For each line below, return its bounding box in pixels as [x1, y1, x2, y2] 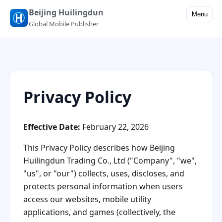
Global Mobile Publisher [28, 19, 99, 28]
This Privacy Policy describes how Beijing [23, 142, 175, 154]
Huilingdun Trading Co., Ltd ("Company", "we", [23, 155, 197, 166]
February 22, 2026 [80, 121, 149, 133]
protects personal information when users [23, 181, 183, 192]
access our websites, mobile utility [23, 194, 151, 205]
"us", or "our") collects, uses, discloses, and [23, 168, 184, 179]
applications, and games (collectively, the [23, 207, 175, 218]
